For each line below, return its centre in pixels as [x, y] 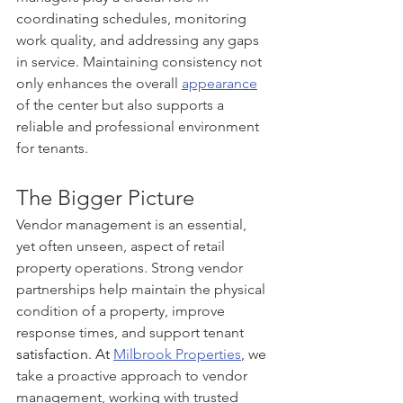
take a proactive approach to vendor [134, 376]
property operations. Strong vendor [131, 268]
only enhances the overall [99, 84]
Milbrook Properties [177, 354]
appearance [219, 84]
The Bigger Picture [105, 198]
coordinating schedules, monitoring [133, 19]
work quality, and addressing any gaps [139, 40]
